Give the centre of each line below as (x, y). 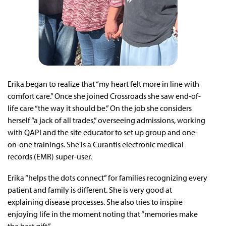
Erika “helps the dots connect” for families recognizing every (107, 177)
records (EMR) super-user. (50, 156)
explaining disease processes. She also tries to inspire (95, 202)
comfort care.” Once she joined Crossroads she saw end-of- (104, 96)
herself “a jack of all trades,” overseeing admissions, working (106, 120)
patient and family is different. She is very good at (90, 189)
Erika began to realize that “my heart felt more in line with (103, 83)
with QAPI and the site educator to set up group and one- (103, 132)
